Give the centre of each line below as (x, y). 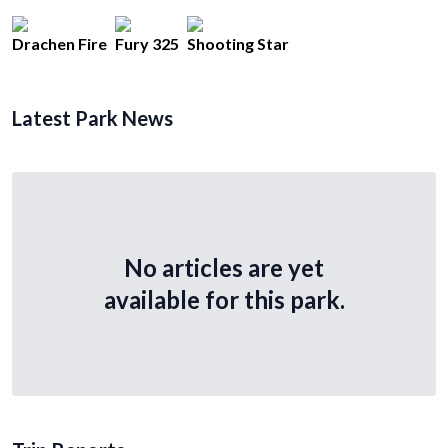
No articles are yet (224, 267)
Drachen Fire (59, 43)
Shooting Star (238, 43)
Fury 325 (147, 43)
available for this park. (224, 299)
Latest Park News (92, 118)
